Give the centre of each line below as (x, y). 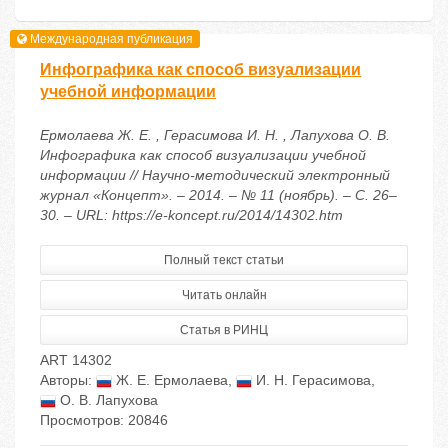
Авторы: (68, 380)
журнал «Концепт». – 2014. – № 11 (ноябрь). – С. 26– (218, 195)
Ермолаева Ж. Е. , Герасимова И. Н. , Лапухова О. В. (215, 135)
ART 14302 (76, 360)
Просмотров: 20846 (104, 420)
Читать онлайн (224, 295)
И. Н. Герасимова (311, 380)
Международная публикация (110, 38)
